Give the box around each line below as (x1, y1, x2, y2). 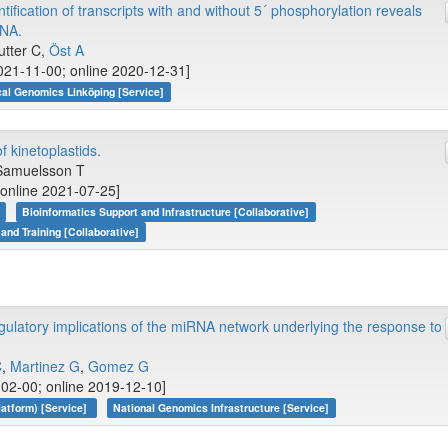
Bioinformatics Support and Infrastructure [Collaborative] (22, 204, 310, 219)
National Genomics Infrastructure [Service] (113, 400, 330, 415)
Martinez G (10, 356, 80, 376)
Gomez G (88, 356, 149, 376)
